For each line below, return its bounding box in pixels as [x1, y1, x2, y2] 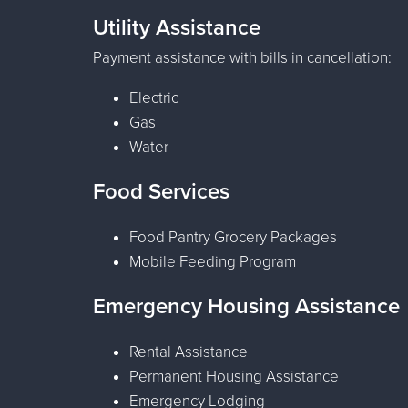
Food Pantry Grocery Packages [129, 227, 337, 247]
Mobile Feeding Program [129, 251, 296, 271]
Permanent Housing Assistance [129, 366, 339, 386]
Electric [129, 87, 178, 107]
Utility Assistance [93, 14, 260, 41]
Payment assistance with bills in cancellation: [93, 47, 392, 67]
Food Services [93, 178, 229, 205]
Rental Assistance [129, 342, 248, 362]
